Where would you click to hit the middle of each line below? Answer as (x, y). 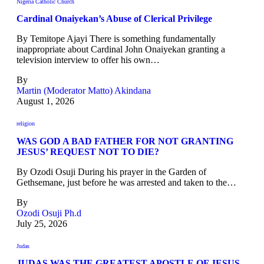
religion (26, 124)
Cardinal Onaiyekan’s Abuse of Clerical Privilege (114, 19)
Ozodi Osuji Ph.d (49, 213)
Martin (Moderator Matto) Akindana (84, 91)
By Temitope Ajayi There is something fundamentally (116, 39)
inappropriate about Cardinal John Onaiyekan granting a (121, 49)
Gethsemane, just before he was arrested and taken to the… (126, 182)
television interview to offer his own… (88, 60)
